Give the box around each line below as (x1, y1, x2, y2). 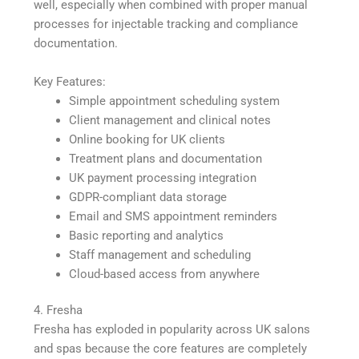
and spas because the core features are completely (34, 341, 308, 357)
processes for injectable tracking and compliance (34, 16, 299, 31)
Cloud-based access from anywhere (69, 266, 260, 281)
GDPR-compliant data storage (69, 189, 228, 204)
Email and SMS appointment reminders (69, 208, 278, 224)
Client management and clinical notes (69, 112, 272, 127)
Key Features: (34, 74, 107, 89)
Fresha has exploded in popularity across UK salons (34, 322, 311, 337)
